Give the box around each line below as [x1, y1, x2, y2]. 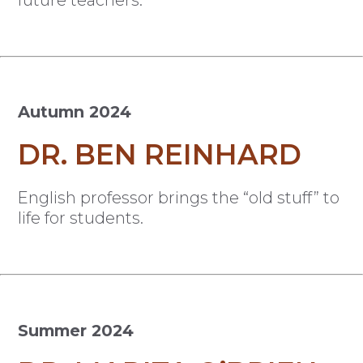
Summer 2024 [18, 320, 135, 340]
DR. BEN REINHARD [18, 138, 302, 173]
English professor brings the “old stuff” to [18, 188, 340, 208]
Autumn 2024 [18, 102, 132, 122]
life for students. [18, 208, 144, 228]
